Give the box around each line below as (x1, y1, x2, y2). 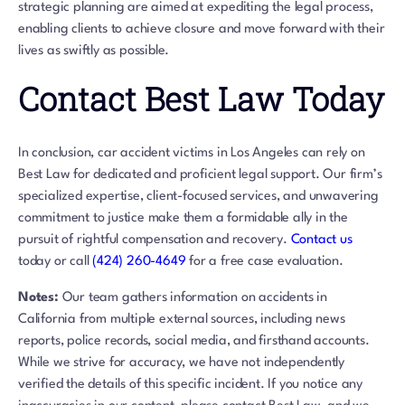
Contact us (290, 233, 353, 248)
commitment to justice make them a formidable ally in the (18, 212, 348, 226)
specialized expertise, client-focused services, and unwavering (18, 190, 379, 204)
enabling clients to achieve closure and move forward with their (18, 23, 385, 37)
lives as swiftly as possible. (18, 44, 170, 59)
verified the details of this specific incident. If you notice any (18, 378, 363, 392)
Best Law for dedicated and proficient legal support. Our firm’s (18, 168, 382, 183)
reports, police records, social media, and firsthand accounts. (18, 334, 370, 349)
